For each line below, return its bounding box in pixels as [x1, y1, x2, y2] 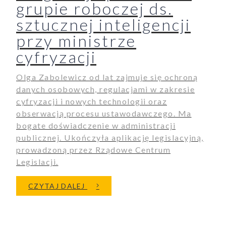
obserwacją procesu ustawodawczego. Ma [16, 108, 192, 119]
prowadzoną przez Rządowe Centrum [16, 145, 171, 155]
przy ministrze [16, 31, 136, 51]
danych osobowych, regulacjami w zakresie [16, 84, 195, 94]
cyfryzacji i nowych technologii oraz [16, 96, 167, 106]
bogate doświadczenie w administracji [16, 121, 176, 131]
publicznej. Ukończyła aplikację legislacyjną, [16, 133, 204, 143]
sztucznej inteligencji [16, 15, 191, 35]
